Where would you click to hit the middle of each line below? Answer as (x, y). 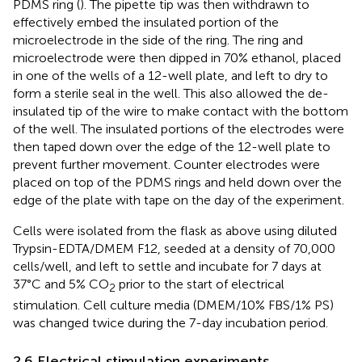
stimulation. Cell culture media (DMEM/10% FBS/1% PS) (173, 305)
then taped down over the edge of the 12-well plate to (172, 146)
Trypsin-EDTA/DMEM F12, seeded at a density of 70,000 (174, 248)
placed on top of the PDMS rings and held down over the (177, 182)
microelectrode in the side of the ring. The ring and (158, 40)
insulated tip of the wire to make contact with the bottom (181, 111)
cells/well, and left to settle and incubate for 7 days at (167, 266)
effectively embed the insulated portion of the (146, 22)
